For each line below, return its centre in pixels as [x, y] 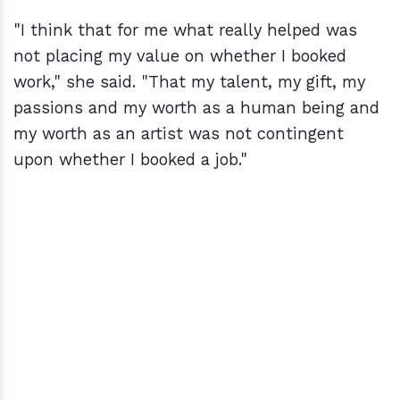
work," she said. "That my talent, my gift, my [189, 82]
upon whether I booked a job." [130, 160]
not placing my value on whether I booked [180, 56]
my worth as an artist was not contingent [179, 134]
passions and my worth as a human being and [196, 108]
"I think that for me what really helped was [185, 30]
